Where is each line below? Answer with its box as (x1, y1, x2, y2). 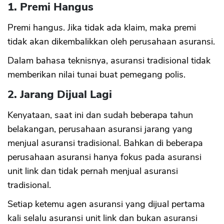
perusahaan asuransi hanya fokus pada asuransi (7, 151, 201, 163)
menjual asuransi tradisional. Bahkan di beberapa (7, 137, 203, 149)
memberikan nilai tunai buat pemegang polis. (7, 68, 185, 81)
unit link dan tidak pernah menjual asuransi (7, 165, 178, 177)
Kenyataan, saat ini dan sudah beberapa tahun (7, 109, 193, 121)
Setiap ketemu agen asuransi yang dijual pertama (7, 198, 205, 210)
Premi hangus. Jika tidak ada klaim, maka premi (7, 21, 196, 34)
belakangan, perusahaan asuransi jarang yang (7, 123, 192, 135)
